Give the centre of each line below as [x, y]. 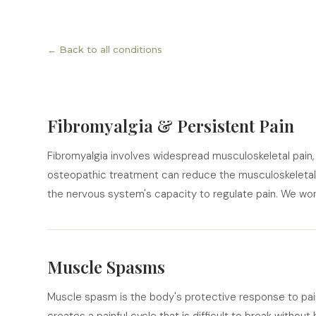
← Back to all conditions [105, 49]
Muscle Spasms [107, 267]
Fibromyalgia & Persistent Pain [171, 126]
